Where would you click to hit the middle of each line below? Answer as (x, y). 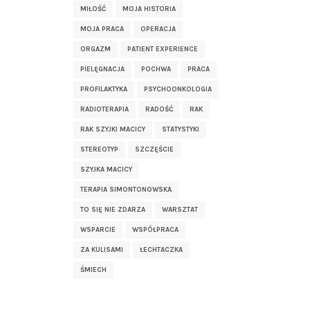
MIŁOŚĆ (93, 9)
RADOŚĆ (159, 109)
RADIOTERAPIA (104, 109)
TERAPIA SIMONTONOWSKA (126, 190)
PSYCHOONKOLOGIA (178, 89)
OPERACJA (158, 29)
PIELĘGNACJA (102, 69)
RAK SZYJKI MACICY (113, 129)
